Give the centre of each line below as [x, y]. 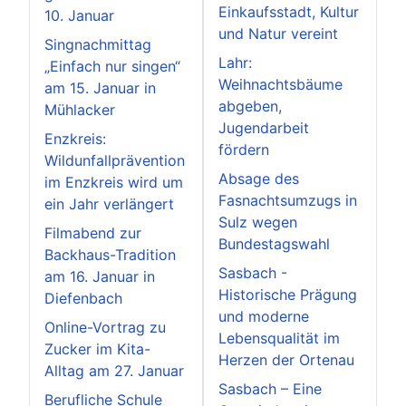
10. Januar [79, 15]
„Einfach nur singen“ [112, 66]
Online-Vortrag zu [105, 327]
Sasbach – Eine [270, 388]
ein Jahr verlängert [109, 203]
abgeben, [250, 106]
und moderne [264, 316]
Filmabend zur [93, 232]
